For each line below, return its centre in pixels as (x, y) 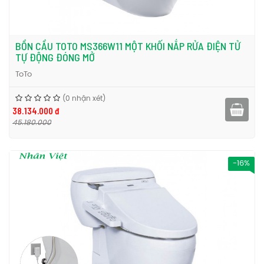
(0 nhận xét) (84, 99)
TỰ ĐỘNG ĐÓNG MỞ (55, 57)
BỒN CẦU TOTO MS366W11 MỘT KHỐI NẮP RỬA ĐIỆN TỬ (128, 46)
